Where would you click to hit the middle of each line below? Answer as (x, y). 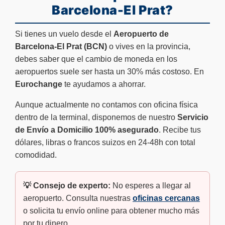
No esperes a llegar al (151, 185)
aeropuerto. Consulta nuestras (78, 198)
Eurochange (39, 84)
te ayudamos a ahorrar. (104, 84)
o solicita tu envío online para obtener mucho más (111, 210)
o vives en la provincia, (149, 46)
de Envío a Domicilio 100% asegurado (87, 130)
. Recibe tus (180, 130)
